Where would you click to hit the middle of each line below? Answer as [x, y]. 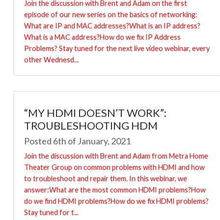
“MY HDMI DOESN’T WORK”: [95, 112]
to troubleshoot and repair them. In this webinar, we [106, 178]
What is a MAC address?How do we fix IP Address [102, 37]
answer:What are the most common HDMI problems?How [115, 190]
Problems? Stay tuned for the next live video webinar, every [117, 48]
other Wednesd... [51, 59]
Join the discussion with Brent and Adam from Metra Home [116, 156]
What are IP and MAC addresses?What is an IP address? [112, 26]
